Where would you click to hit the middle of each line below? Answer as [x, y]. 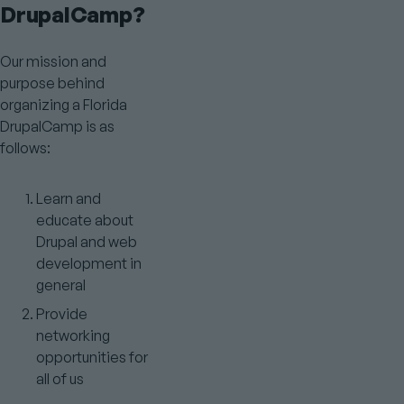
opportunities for [92, 357]
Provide [62, 314]
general [61, 285]
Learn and [69, 198]
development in [89, 263]
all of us [60, 379]
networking [73, 335]
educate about [85, 220]
